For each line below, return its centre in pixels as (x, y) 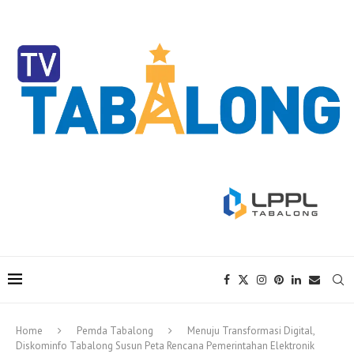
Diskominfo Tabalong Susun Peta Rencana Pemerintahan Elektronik (165, 345)
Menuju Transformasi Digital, (251, 330)
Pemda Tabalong (115, 330)
